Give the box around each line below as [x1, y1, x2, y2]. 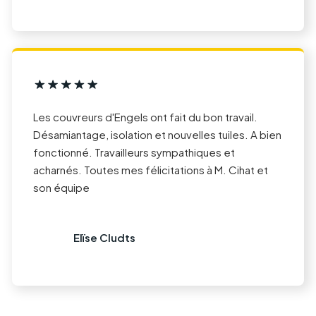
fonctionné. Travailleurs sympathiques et [33, 145, 235, 159]
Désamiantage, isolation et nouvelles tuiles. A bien [33, 128, 281, 141]
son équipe [33, 181, 90, 194]
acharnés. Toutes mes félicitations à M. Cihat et [33, 163, 268, 176]
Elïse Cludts [73, 230, 135, 244]
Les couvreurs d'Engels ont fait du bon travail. [33, 110, 257, 123]
